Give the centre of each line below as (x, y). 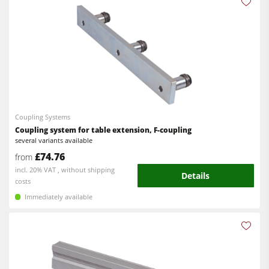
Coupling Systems (43, 117)
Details (196, 176)
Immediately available (59, 197)
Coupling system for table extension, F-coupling (104, 130)
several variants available (54, 141)
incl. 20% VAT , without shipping (65, 169)
